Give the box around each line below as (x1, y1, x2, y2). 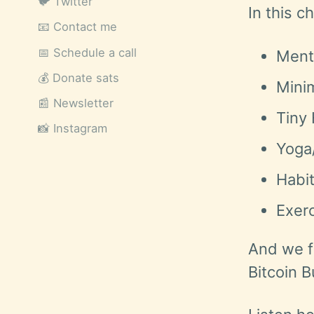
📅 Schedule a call (38, 45, 137, 60)
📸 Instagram (38, 121, 107, 136)
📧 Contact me (38, 20, 117, 34)
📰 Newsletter (38, 96, 114, 111)
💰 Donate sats (38, 70, 119, 85)
